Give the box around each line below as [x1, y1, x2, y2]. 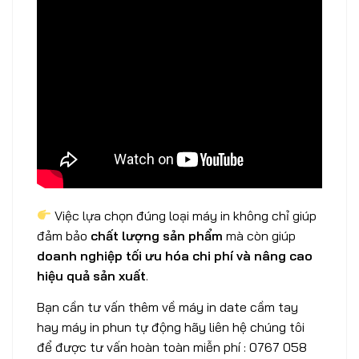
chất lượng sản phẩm [91, 227, 223, 244]
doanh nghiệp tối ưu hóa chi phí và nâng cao [37, 247, 313, 264]
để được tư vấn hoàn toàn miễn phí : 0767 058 [37, 339, 307, 356]
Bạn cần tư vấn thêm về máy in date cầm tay [37, 299, 298, 316]
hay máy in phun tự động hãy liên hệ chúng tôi [37, 319, 305, 336]
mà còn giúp [223, 227, 296, 244]
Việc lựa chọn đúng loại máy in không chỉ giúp [51, 207, 317, 224]
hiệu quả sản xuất [37, 267, 146, 284]
